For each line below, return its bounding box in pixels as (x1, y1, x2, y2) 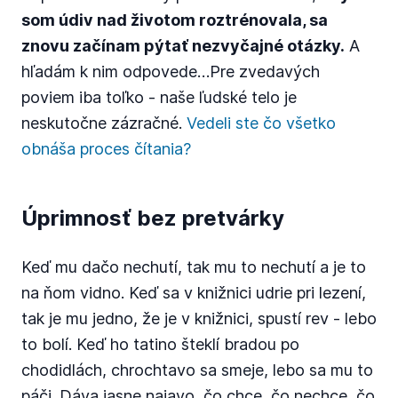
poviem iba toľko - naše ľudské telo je (21, 88, 297, 107)
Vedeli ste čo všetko (187, 114, 336, 132)
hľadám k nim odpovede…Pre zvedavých (21, 62, 320, 81)
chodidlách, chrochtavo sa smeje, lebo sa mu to (21, 361, 373, 379)
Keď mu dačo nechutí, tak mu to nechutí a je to (21, 258, 366, 276)
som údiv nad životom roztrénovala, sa (21, 11, 328, 29)
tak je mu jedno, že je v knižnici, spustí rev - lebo (21, 309, 377, 328)
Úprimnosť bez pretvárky (21, 205, 284, 231)
